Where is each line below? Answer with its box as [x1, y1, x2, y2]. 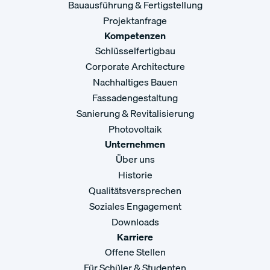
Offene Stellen [104, 244, 166, 260]
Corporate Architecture [85, 58, 185, 75]
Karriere [117, 229, 153, 245]
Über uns [115, 151, 155, 168]
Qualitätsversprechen [89, 183, 181, 199]
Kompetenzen [104, 28, 166, 44]
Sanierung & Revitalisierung [76, 105, 194, 122]
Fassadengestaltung [92, 90, 178, 106]
